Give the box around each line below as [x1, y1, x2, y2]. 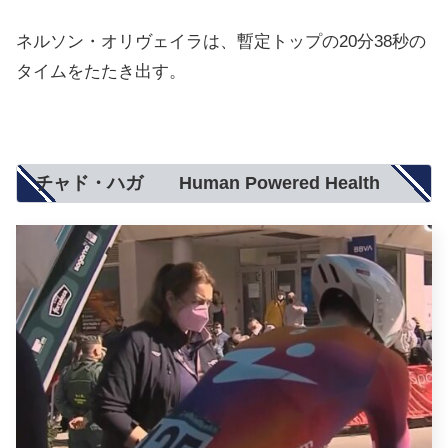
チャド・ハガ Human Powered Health [35, 173, 380, 194]
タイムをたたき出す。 [16, 61, 186, 81]
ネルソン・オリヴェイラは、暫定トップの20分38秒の [16, 31, 426, 51]
